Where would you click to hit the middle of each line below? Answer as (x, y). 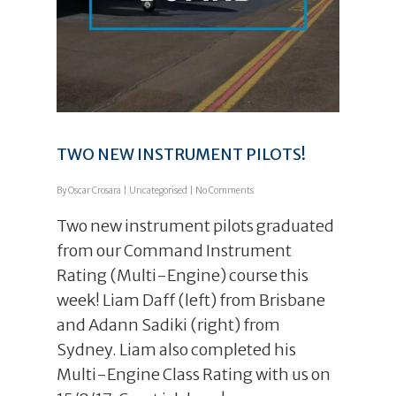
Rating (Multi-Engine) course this (183, 275)
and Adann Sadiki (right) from (168, 325)
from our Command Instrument (174, 251)
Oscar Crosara (95, 190)
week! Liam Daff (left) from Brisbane (191, 300)
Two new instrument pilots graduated (195, 226)
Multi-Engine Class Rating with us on (194, 374)
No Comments (225, 190)
